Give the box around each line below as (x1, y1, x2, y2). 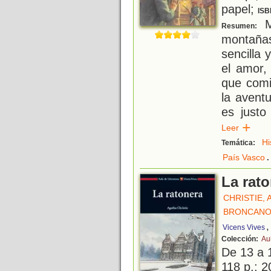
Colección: (221, 235, 260, 244)
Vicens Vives (223, 223, 265, 232)
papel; (221, 2, 258, 16)
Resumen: (221, 22, 259, 31)
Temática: (221, 139, 257, 148)
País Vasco (223, 152, 265, 163)
